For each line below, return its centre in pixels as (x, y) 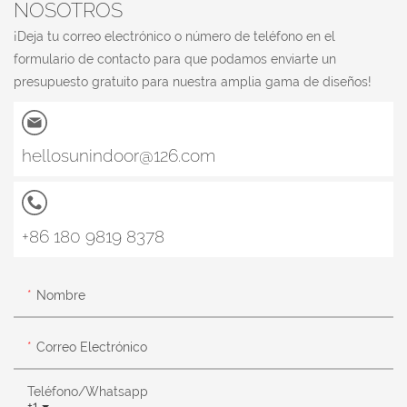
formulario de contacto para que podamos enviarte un (175, 59)
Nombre (61, 295)
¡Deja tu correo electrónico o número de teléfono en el (174, 36)
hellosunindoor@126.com (123, 156)
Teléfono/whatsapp (88, 391)
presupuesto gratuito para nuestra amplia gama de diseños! (193, 81)
